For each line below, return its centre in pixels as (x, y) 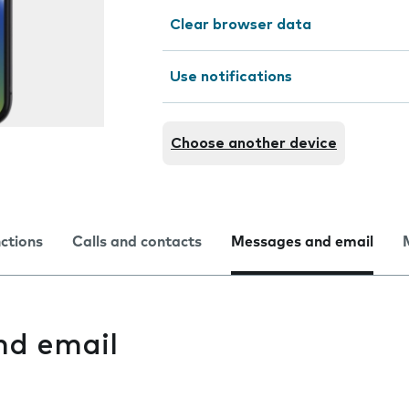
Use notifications (231, 77)
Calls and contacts (137, 242)
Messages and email (302, 242)
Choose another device (254, 143)
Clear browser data (241, 25)
